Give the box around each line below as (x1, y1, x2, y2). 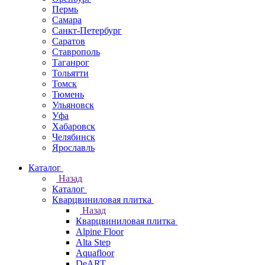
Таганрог (52, 57, 89, 67)
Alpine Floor (76, 227, 124, 237)
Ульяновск (52, 100, 94, 110)
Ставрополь (52, 47, 100, 57)
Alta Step (76, 237, 111, 247)
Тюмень (52, 89, 84, 99)
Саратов (52, 36, 85, 46)
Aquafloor (76, 248, 114, 258)
